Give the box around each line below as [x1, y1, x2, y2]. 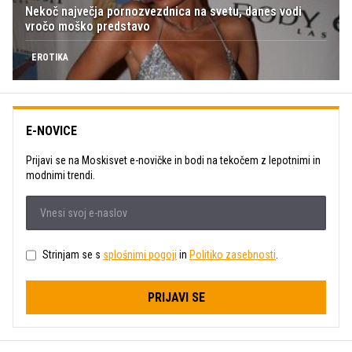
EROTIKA [31, 51, 68, 63]
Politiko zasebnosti [189, 248, 276, 262]
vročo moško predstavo [25, 18, 150, 34]
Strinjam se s [42, 248, 103, 262]
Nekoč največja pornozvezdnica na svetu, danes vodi [25, 3, 302, 19]
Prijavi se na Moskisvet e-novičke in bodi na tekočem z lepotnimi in [26, 153, 321, 167]
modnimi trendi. [26, 168, 95, 181]
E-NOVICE [26, 123, 77, 138]
